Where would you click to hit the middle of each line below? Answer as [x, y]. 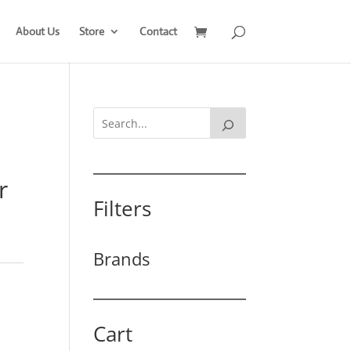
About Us [37, 31]
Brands [122, 259]
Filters [123, 208]
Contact [158, 31]
